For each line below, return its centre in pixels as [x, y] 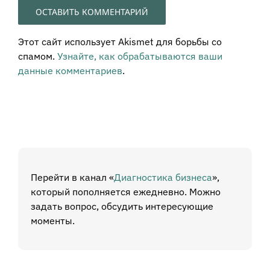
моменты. [53, 220]
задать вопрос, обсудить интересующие [122, 206]
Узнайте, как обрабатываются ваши [140, 56]
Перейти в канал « [72, 177]
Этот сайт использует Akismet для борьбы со [120, 41]
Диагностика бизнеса [163, 177]
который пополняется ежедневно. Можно [126, 191]
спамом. [38, 56]
